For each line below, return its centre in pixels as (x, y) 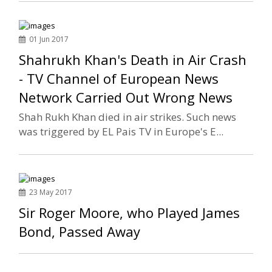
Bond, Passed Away (80, 232)
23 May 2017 (49, 192)
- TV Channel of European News (119, 79)
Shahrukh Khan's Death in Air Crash (133, 60)
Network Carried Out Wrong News (126, 97)
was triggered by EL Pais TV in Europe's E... (121, 132)
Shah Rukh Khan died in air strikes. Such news (128, 117)
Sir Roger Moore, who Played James (130, 213)
